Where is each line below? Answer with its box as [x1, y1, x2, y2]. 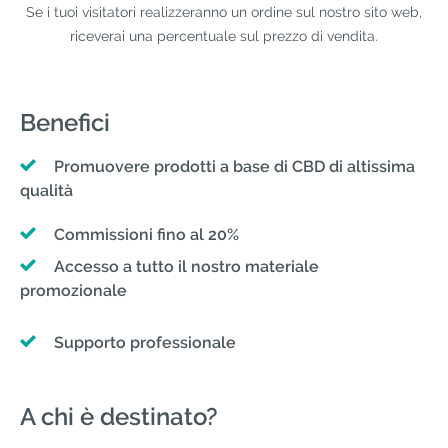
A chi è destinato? [20, 402, 218, 432]
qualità [20, 181, 73, 201]
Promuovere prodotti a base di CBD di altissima [54, 157, 415, 177]
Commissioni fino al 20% [54, 225, 239, 245]
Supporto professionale [54, 333, 236, 353]
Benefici [20, 108, 110, 138]
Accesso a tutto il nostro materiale [54, 257, 319, 277]
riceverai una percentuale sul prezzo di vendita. [70, 27, 378, 44]
